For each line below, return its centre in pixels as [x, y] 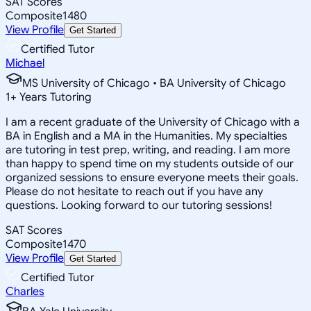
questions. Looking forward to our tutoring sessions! [139, 205]
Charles [25, 291]
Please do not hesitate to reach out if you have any [134, 191]
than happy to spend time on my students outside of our [150, 163]
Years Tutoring [54, 97]
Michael [25, 63]
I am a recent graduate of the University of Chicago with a [153, 122]
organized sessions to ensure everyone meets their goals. [152, 177]
